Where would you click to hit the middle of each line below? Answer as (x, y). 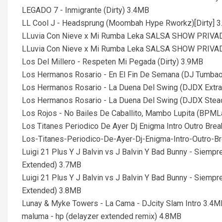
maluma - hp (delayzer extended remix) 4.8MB (102, 216)
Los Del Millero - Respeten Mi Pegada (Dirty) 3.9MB (112, 62)
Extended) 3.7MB (52, 165)
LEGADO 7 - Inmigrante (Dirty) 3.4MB (85, 10)
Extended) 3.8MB (52, 191)
